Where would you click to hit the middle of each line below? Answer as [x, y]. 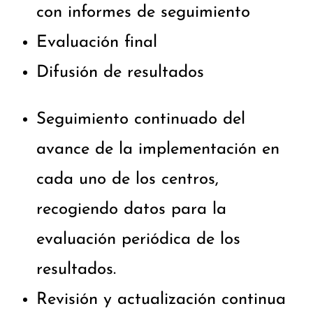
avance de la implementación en [158, 150]
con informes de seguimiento [143, 13]
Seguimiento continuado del [141, 120]
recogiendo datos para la [131, 210]
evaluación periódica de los [138, 240]
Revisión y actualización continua [161, 300]
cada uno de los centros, [128, 180]
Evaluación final [97, 43]
